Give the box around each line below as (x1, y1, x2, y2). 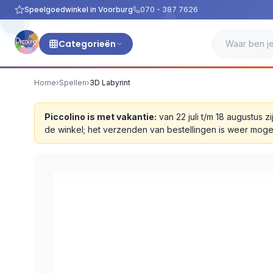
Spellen (59, 78, 87, 87)
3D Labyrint (90, 78, 130, 87)
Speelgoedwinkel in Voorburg (24, 5, 133, 14)
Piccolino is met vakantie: (44, 112, 157, 122)
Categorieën (58, 38, 116, 50)
